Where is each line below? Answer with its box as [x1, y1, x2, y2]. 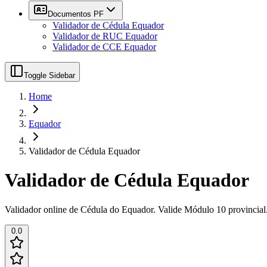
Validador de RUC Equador [52, 31, 157, 41]
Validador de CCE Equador [52, 42, 156, 52]
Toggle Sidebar [24, 71, 75, 80]
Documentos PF [48, 10, 104, 18]
